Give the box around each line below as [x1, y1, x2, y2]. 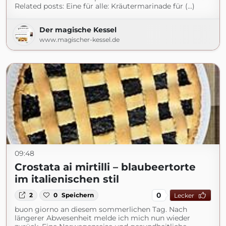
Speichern [62, 191, 94, 199]
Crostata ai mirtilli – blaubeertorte [15, 161, 196, 173]
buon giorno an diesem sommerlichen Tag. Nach [15, 205, 187, 214]
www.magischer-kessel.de [39, 36, 120, 43]
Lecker [174, 191, 194, 199]
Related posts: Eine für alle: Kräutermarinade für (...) [15, 2, 195, 11]
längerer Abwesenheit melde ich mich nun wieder [15, 213, 190, 222]
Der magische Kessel [39, 25, 117, 34]
